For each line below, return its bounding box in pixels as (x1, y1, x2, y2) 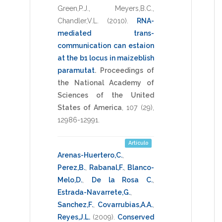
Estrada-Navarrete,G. (57, 188, 130, 196)
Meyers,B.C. (115, 4, 153, 12)
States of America (57, 103, 122, 111)
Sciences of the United (57, 91, 154, 99)
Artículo (128, 140, 149, 146)
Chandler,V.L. (57, 16, 99, 25)
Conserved (117, 213, 154, 221)
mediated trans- (57, 29, 154, 37)
